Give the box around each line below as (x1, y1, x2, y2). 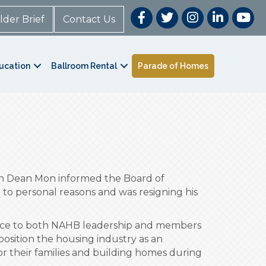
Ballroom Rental (51, 61, 118, 71)
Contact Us (63, 14, 116, 25)
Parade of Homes (138, 61, 209, 71)
